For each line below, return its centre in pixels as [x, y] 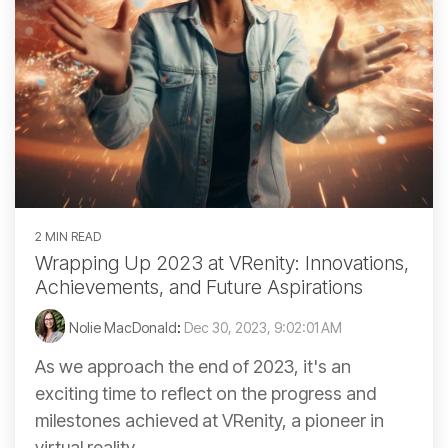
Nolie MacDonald [123, 328]
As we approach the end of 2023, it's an [193, 367]
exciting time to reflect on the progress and [205, 394]
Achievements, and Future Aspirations [199, 287]
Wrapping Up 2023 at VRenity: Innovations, [222, 263]
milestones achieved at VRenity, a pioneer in [209, 421]
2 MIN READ [68, 237]
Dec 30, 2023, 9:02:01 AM [263, 328]
